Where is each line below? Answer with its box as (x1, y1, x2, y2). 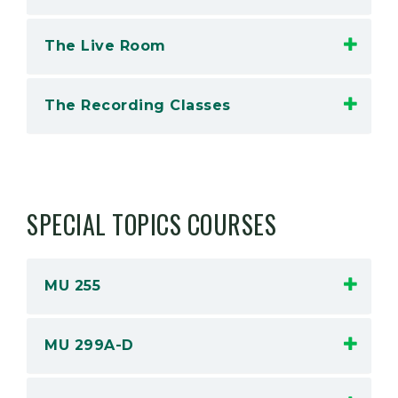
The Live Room (44, 37, 166, 54)
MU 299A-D (44, 337, 134, 354)
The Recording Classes (44, 97, 231, 114)
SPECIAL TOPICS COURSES (27, 206, 276, 243)
